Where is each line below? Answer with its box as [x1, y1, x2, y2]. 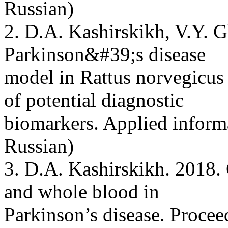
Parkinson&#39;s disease [4, 43, 206, 65]
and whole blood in [4, 180, 159, 203]
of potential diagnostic [4, 89, 184, 111]
